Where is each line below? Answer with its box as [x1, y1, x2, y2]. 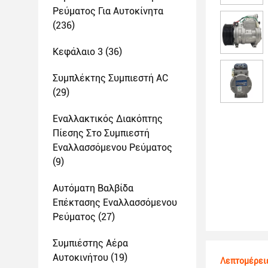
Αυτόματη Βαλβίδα [53, 182, 133, 194]
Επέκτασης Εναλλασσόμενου [53, 197, 177, 208]
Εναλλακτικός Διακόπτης [53, 113, 163, 124]
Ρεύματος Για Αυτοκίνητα [53, 5, 163, 17]
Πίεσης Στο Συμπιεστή [53, 127, 150, 139]
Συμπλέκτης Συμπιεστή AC [53, 72, 168, 84]
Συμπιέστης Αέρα [53, 237, 128, 249]
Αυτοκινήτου [53, 252, 108, 263]
